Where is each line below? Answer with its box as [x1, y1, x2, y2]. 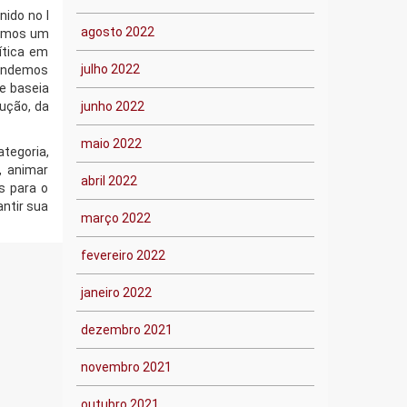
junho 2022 [80, 99, 144, 114]
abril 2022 [80, 174, 137, 188]
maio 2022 [80, 136, 142, 151]
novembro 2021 [80, 360, 172, 374]
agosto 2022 [80, 25, 154, 39]
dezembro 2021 [80, 323, 173, 337]
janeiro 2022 [80, 285, 152, 300]
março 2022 [80, 211, 151, 225]
